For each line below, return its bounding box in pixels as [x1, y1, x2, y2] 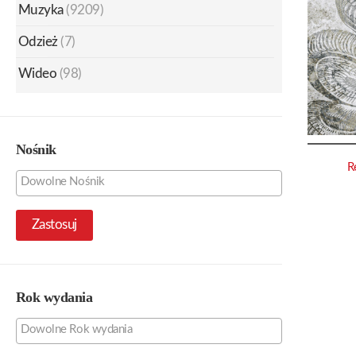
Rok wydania [16, 288, 93, 305]
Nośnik [16, 141, 56, 157]
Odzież [18, 34, 58, 48]
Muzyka [18, 2, 64, 17]
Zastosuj [32, 218, 77, 232]
